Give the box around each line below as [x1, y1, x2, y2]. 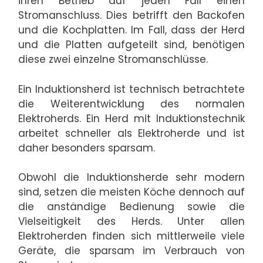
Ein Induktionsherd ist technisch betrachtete [18, 82, 245, 96]
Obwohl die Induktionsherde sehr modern [18, 170, 245, 185]
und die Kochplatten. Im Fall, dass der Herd [18, 23, 245, 38]
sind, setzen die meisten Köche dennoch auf [18, 185, 245, 200]
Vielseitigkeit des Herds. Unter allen [18, 214, 245, 229]
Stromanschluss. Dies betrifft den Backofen [18, 8, 245, 23]
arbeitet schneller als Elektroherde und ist [18, 126, 245, 140]
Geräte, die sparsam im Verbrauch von [18, 244, 245, 258]
